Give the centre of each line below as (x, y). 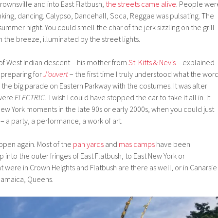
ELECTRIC (30, 97)
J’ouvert (56, 74)
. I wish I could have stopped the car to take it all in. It (127, 97)
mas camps (136, 144)
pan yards (88, 144)
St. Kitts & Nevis (152, 62)
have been (173, 144)
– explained (195, 62)
